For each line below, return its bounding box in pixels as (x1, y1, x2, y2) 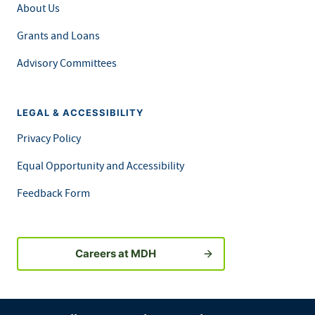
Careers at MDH (75, 247, 156, 260)
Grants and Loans (17, 28, 100, 42)
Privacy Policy (17, 131, 81, 145)
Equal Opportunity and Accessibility (17, 158, 184, 172)
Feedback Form (17, 186, 90, 200)
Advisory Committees (17, 56, 117, 70)
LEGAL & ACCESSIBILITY (17, 107, 143, 118)
